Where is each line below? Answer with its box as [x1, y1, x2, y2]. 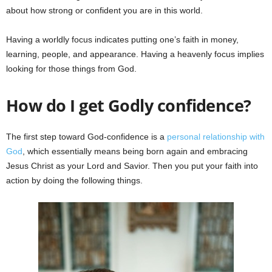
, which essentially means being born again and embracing [22, 146, 248, 156]
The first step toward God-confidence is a [6, 131, 165, 141]
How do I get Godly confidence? [6, 93, 251, 117]
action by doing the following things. [6, 175, 143, 185]
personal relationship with [165, 131, 265, 141]
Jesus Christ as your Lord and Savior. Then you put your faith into [6, 160, 258, 171]
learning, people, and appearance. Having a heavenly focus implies [6, 49, 264, 59]
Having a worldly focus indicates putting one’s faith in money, [6, 34, 239, 44]
